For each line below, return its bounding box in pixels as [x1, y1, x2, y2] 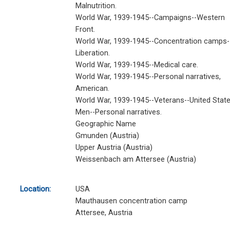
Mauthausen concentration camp [75, 196, 187, 206]
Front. [75, 25, 95, 34]
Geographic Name [75, 119, 136, 129]
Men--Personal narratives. [75, 107, 162, 117]
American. [75, 84, 109, 93]
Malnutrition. [75, 1, 117, 11]
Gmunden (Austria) [75, 131, 139, 141]
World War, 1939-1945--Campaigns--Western [75, 13, 225, 23]
